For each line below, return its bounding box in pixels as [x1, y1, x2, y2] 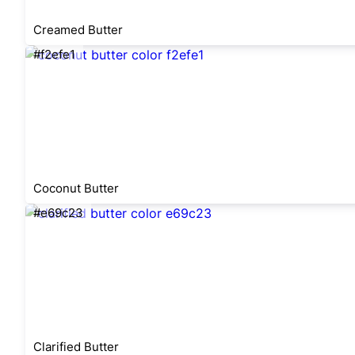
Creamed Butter [33, 22, 123, 37]
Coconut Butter [33, 181, 119, 196]
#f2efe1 [33, 47, 75, 62]
